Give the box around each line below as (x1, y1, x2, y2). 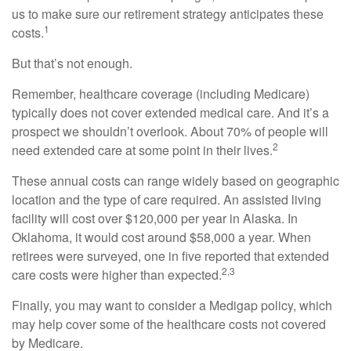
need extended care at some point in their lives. (12, 141, 273, 159)
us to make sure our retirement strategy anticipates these (12, 5, 324, 23)
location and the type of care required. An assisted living (12, 190, 321, 208)
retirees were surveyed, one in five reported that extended (12, 247, 329, 265)
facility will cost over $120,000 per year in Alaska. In (12, 209, 298, 227)
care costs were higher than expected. (12, 266, 222, 284)
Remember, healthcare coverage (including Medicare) (12, 85, 309, 103)
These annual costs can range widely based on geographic (12, 172, 339, 190)
